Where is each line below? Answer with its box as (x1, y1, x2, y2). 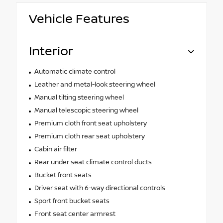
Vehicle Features (29, 11, 129, 26)
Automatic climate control (34, 67, 115, 76)
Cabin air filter (34, 145, 77, 153)
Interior (29, 44, 73, 59)
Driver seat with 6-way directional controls (34, 184, 165, 192)
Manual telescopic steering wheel (34, 106, 138, 114)
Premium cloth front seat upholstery (34, 119, 147, 127)
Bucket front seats (34, 171, 92, 179)
